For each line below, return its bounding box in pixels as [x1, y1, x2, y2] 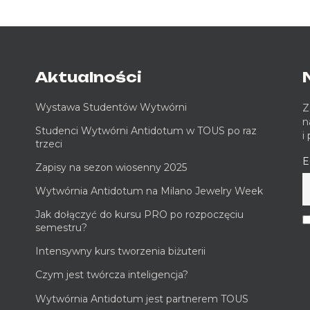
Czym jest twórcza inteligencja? [35, 268, 188, 281]
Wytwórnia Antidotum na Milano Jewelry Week [35, 184, 263, 197]
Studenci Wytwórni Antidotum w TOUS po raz [35, 124, 257, 137]
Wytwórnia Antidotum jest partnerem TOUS [35, 292, 248, 305]
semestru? [35, 221, 87, 234]
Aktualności [35, 68, 142, 86]
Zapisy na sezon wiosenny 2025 [35, 161, 187, 174]
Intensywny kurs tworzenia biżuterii [35, 244, 208, 257]
